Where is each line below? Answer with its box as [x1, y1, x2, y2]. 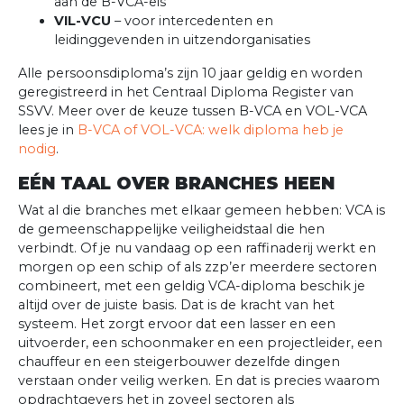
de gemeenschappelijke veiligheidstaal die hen [18, 221, 325, 238]
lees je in [18, 122, 78, 139]
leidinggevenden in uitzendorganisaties [54, 32, 310, 49]
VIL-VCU [54, 13, 111, 30]
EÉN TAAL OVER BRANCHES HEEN [18, 172, 335, 195]
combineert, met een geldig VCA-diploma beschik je [18, 278, 365, 295]
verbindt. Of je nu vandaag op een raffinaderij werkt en [18, 240, 376, 257]
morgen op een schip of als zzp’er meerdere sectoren [18, 259, 377, 276]
